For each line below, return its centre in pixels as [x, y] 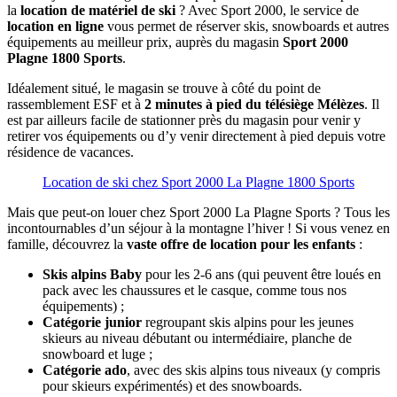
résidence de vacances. [70, 152]
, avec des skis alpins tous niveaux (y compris [253, 370]
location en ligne [55, 26]
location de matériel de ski [98, 10]
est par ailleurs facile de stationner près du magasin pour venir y [184, 120]
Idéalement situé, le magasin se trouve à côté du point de [164, 88]
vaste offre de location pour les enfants [241, 244]
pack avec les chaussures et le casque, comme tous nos [195, 290]
